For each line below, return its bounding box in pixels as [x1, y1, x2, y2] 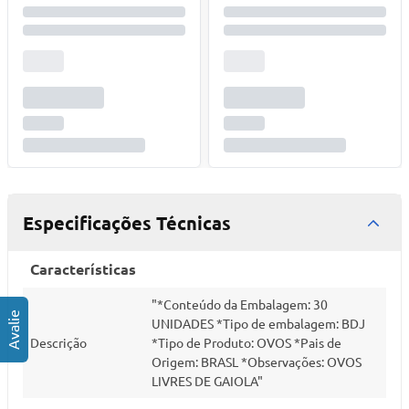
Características [30, 259, 136, 278]
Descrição [30, 334, 87, 351]
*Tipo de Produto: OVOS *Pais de [152, 334, 341, 351]
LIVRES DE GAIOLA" [152, 372, 263, 389]
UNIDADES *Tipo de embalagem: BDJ [152, 315, 365, 331]
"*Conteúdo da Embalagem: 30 [152, 296, 328, 312]
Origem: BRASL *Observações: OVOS [152, 353, 362, 370]
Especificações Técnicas [23, 211, 231, 235]
